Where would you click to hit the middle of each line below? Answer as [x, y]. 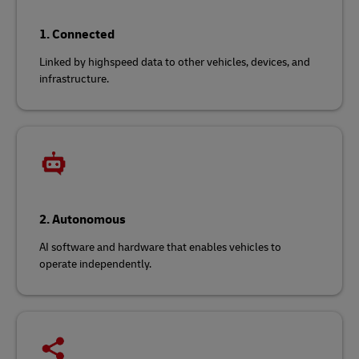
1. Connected [77, 34]
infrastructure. [74, 79]
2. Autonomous [83, 220]
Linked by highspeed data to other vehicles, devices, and [175, 62]
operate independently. [95, 264]
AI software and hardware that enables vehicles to [160, 247]
